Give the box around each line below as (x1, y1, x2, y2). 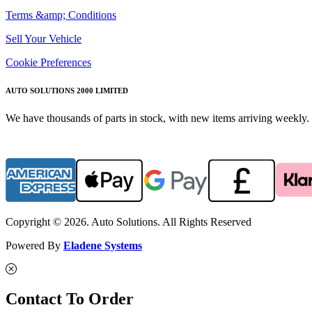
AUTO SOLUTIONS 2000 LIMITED (6, 86, 128, 95)
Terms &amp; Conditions (6, 8, 116, 21)
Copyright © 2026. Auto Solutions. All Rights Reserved (6, 215, 251, 228)
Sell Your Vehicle (6, 32, 81, 45)
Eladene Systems (63, 239, 142, 251)
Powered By (6, 239, 63, 251)
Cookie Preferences (6, 56, 91, 68)
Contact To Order (6, 289, 134, 308)
